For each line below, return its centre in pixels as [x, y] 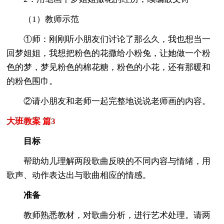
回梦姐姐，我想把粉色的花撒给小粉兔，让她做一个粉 [109, 53]
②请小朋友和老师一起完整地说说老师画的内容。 [109, 101]
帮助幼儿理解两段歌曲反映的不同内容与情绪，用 [109, 161]
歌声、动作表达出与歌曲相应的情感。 [79, 175]
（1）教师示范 [43, 19]
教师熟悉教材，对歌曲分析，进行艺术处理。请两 [109, 215]
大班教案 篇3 [31, 121]
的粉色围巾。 [32, 81]
